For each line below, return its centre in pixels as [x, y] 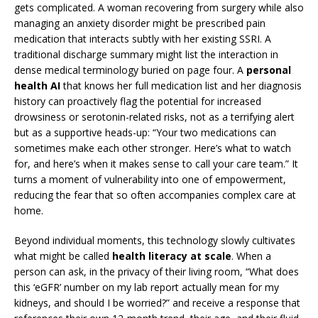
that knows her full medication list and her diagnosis [181, 86]
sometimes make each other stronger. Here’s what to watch [153, 148]
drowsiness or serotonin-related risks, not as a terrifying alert [154, 117]
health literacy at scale [172, 256]
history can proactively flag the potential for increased [138, 101]
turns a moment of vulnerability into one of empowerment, [150, 179]
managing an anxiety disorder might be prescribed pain [140, 23]
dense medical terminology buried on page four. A [130, 70]
